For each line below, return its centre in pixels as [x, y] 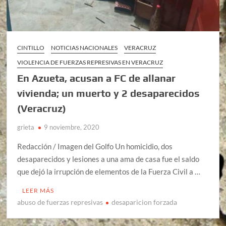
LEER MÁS [38, 191]
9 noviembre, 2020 [72, 127]
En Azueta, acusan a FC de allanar [97, 78]
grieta [26, 127]
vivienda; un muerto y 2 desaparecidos [109, 93]
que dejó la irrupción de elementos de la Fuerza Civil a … [109, 172]
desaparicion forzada [145, 202]
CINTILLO [31, 48]
